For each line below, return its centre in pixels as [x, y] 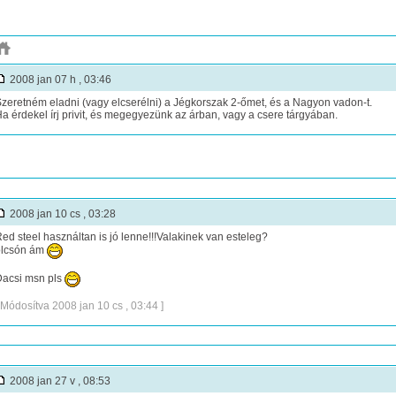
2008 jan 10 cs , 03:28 [61, 214]
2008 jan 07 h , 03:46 [59, 80]
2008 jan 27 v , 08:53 [58, 381]
